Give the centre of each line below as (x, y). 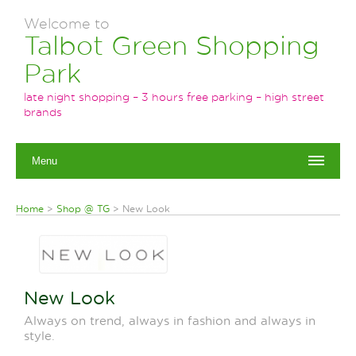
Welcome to (67, 23)
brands (43, 112)
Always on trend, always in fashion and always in (170, 320)
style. (39, 335)
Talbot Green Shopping (172, 44)
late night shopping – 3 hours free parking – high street (174, 97)
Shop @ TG (83, 209)
